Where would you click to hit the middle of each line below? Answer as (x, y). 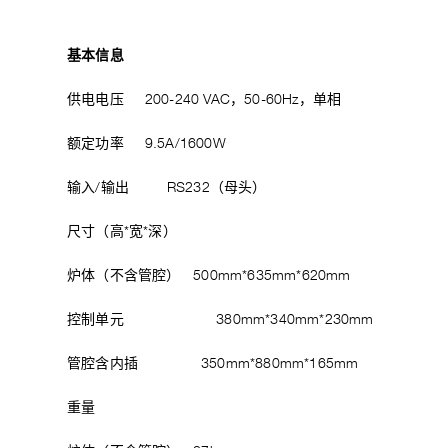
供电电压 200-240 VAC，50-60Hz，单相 (204, 100)
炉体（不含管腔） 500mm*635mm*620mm (209, 276)
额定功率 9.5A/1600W (146, 144)
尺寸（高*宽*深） (128, 232)
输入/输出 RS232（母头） (167, 188)
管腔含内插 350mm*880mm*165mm (213, 364)
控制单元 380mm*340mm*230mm (220, 320)
